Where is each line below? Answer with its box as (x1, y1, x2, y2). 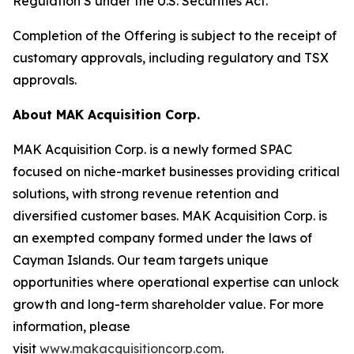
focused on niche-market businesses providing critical (13, 164, 340, 179)
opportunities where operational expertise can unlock (13, 274, 339, 290)
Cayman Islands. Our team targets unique (13, 252, 269, 268)
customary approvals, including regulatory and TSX (13, 50, 329, 66)
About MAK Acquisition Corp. (13, 107, 200, 122)
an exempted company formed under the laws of (13, 230, 312, 246)
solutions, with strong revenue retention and (13, 186, 279, 201)
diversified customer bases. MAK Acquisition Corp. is (13, 208, 327, 224)
